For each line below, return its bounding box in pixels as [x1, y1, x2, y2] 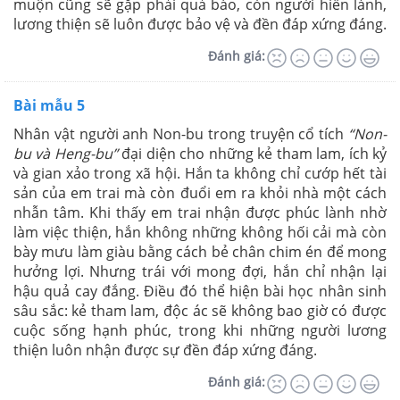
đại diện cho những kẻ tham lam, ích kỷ [117, 143, 387, 163]
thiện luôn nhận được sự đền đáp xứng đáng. [13, 339, 317, 360]
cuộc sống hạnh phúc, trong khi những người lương [13, 320, 387, 340]
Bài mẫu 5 [13, 95, 85, 115]
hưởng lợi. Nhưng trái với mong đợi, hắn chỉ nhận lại [13, 261, 387, 281]
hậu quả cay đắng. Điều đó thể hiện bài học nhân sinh [13, 280, 387, 301]
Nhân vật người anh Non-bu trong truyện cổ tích [13, 123, 348, 144]
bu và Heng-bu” [13, 143, 118, 163]
